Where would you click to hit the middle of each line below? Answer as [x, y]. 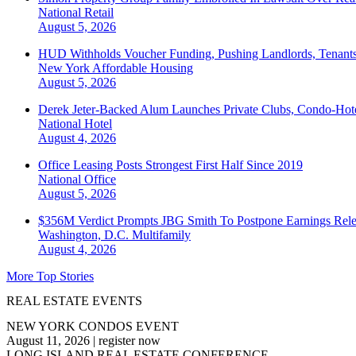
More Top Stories [50, 277]
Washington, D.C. [85, 235]
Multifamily [161, 235]
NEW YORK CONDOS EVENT [93, 326]
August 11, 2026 [48, 340]
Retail [99, 13]
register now [130, 340]
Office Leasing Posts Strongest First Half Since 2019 [170, 165]
